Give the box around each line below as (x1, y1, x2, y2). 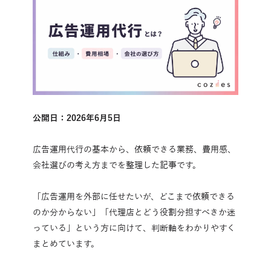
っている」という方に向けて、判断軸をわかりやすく (33, 223, 235, 233)
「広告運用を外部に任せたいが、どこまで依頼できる (33, 192, 235, 201)
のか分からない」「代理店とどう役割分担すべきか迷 (33, 207, 235, 217)
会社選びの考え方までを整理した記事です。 (33, 160, 201, 170)
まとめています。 (33, 239, 99, 249)
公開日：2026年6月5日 (33, 113, 121, 123)
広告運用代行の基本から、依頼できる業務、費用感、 (33, 145, 236, 154)
